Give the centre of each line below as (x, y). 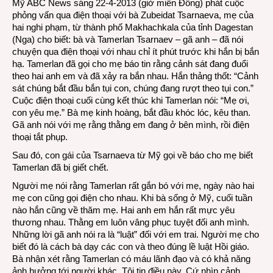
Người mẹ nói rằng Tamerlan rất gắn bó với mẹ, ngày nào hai (133, 186)
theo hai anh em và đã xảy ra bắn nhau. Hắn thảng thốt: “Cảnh (135, 76)
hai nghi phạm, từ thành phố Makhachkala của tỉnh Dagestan (133, 27)
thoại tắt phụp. (40, 137)
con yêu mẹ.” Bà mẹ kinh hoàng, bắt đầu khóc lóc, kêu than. (131, 112)
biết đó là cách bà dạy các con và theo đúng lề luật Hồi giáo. (131, 246)
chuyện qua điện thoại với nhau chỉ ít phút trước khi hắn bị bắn (136, 51)
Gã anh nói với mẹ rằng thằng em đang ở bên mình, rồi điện (131, 125)
